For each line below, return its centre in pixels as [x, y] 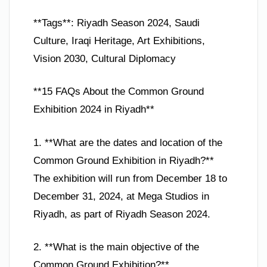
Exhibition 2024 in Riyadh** [94, 110]
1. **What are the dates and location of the [128, 142]
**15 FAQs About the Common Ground [119, 92]
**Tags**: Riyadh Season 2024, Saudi [117, 23]
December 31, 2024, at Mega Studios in [121, 196]
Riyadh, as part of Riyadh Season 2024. [122, 214]
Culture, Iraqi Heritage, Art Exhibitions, [119, 41]
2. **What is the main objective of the [116, 247]
